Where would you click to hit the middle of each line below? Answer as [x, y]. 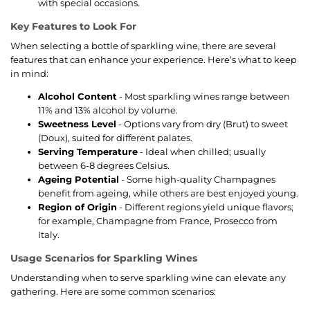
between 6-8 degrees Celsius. [104, 165]
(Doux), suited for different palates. [115, 137]
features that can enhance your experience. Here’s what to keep [154, 59]
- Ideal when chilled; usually [202, 151]
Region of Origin [77, 207]
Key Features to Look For [73, 26]
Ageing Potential [79, 179]
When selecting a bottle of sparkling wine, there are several [143, 45]
